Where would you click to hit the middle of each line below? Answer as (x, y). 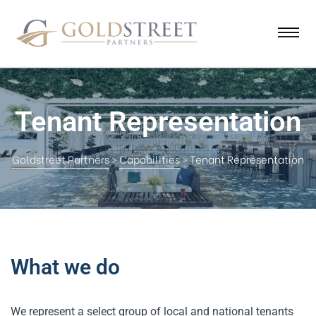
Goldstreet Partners (61, 159)
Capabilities (150, 159)
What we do (65, 267)
